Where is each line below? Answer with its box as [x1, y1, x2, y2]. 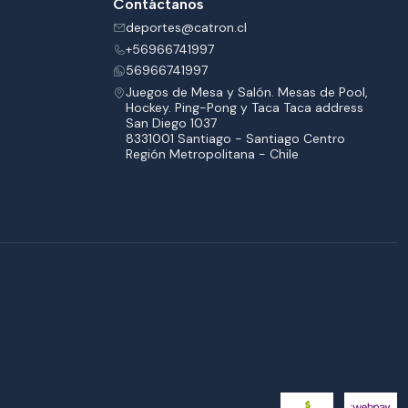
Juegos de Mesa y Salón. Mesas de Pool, [126, 83, 368, 100]
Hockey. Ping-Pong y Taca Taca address [126, 98, 363, 116]
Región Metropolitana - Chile [126, 145, 299, 162]
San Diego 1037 [126, 114, 217, 131]
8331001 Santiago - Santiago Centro [126, 129, 345, 147]
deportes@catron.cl [126, 19, 247, 36]
